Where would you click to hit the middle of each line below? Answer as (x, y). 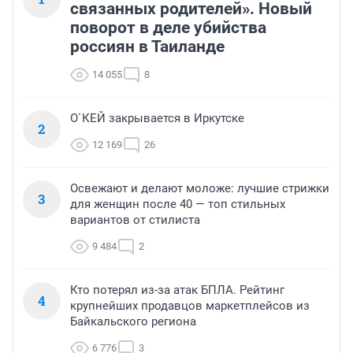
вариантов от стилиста (135, 220)
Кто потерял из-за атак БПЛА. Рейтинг (177, 290)
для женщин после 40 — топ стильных (178, 204)
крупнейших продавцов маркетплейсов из (190, 306)
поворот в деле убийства (168, 28)
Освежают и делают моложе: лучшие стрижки (200, 189)
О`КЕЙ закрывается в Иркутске (157, 119)
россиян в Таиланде (147, 47)
